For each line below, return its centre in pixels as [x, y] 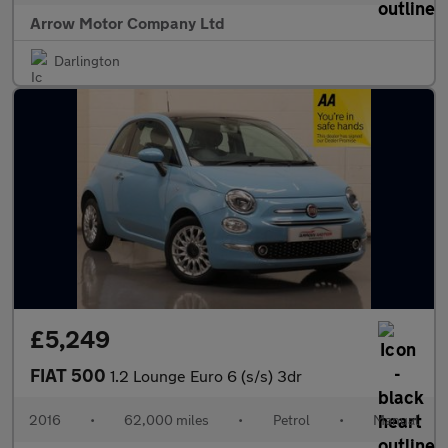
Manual [395, 419]
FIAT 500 [70, 375]
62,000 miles [167, 419]
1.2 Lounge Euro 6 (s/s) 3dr [206, 375]
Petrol [291, 419]
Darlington [87, 60]
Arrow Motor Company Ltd [127, 22]
